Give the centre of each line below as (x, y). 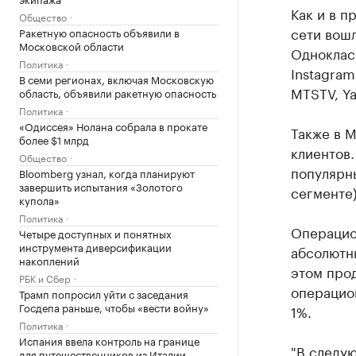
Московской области (72, 45)
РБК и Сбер (45, 278)
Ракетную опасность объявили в (99, 32)
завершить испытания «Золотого (101, 186)
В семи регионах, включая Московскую (116, 79)
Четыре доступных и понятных (95, 233)
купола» (39, 199)
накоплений (49, 260)
